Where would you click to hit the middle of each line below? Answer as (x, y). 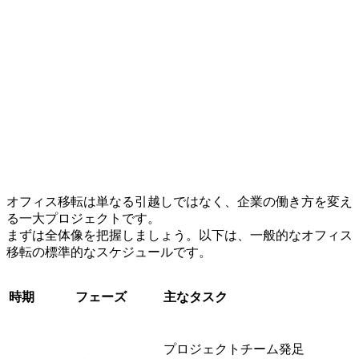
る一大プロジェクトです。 (83, 218)
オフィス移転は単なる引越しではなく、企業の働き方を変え (179, 201)
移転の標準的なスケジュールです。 (109, 252)
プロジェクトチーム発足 (234, 349)
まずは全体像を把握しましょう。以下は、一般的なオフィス (179, 235)
